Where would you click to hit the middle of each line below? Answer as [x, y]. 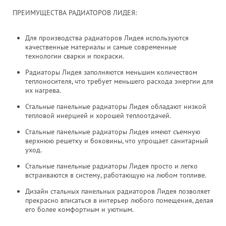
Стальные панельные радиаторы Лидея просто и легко [111, 166]
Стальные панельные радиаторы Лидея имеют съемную [113, 132]
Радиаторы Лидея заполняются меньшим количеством [111, 72]
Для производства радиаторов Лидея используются [107, 38]
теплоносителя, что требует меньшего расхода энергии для [119, 81]
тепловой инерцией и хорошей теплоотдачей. [98, 116]
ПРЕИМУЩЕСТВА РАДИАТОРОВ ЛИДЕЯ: [75, 13]
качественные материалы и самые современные [101, 47]
